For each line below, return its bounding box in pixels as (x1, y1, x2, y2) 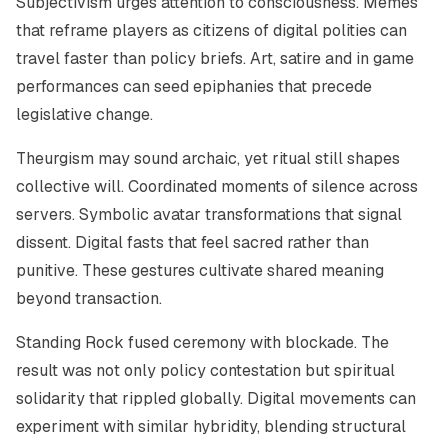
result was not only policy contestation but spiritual (16, 360, 395, 381)
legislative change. (16, 104, 153, 125)
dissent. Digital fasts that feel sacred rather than (16, 232, 369, 253)
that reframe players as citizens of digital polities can (16, 20, 407, 41)
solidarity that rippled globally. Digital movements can (16, 388, 416, 409)
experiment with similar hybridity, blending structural (16, 416, 406, 437)
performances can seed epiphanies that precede (16, 76, 372, 97)
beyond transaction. (16, 288, 162, 309)
